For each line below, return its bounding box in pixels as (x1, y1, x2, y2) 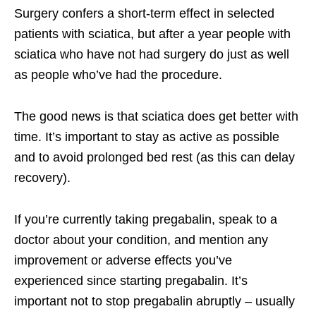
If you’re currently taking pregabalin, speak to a (14, 212, 277, 226)
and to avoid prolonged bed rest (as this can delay (14, 150, 295, 164)
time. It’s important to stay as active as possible (14, 129, 279, 144)
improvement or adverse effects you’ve (14, 253, 232, 267)
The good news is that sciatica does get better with (14, 109, 298, 123)
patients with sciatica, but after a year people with (14, 26, 291, 41)
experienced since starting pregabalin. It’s (14, 273, 248, 288)
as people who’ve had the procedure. (14, 67, 222, 82)
